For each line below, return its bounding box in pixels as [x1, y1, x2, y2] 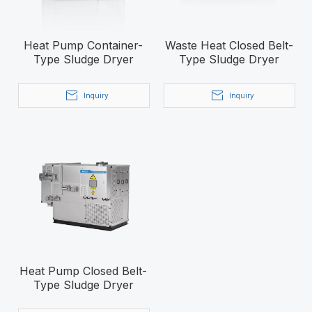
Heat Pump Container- [24, 38, 143, 52]
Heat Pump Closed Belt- [19, 264, 147, 278]
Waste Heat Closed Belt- [164, 38, 293, 52]
